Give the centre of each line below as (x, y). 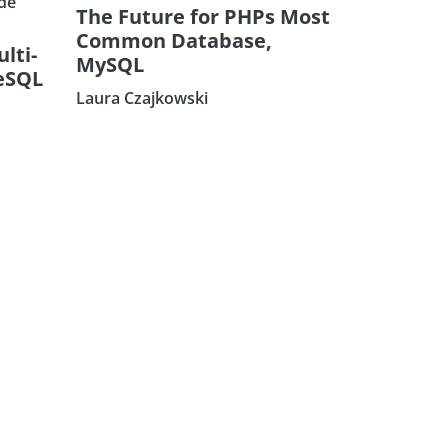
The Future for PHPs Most (203, 16)
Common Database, (174, 40)
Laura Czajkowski (142, 97)
